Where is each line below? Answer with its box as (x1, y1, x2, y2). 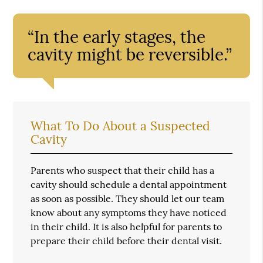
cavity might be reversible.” (28, 43, 232, 65)
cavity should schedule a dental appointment (31, 178, 227, 190)
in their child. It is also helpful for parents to (31, 220, 222, 232)
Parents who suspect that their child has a (31, 164, 215, 176)
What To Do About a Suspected (31, 117, 211, 134)
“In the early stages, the (28, 26, 206, 48)
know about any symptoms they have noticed (31, 206, 227, 218)
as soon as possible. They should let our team (31, 192, 225, 204)
